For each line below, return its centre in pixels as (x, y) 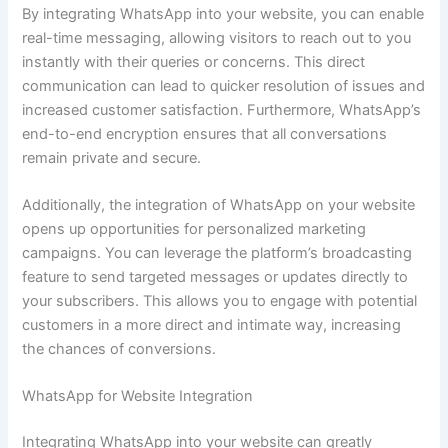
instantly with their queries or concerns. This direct (194, 61)
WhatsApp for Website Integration (138, 396)
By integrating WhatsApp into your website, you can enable (223, 13)
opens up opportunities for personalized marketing (194, 229)
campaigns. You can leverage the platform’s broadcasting (217, 253)
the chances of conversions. (119, 349)
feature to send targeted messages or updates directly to (215, 277)
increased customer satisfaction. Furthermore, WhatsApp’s (222, 109)
